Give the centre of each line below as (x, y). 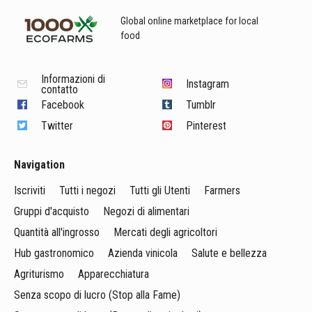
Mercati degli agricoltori (165, 232)
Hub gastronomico (54, 253)
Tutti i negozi (87, 190)
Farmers (222, 190)
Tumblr (201, 105)
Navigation (39, 165)
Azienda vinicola (143, 253)
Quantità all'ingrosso (57, 232)
